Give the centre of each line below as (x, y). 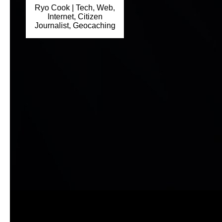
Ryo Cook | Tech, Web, (75, 8)
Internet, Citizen (75, 17)
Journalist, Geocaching (75, 26)
